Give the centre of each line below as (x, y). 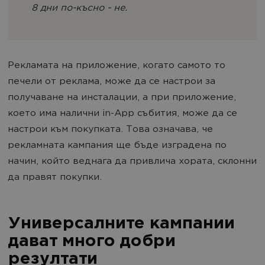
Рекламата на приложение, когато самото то (117, 66)
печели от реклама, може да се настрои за (112, 82)
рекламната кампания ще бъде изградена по (117, 146)
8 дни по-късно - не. (79, 8)
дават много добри (91, 242)
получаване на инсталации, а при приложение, (122, 98)
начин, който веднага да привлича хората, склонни (132, 161)
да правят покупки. (55, 177)
